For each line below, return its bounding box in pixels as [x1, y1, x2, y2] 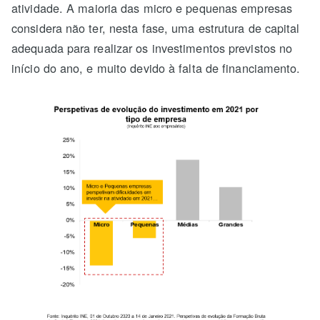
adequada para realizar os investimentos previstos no [11, 39, 293, 56]
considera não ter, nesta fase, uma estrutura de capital [11, 19, 300, 36]
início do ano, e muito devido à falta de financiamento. [11, 59, 301, 76]
